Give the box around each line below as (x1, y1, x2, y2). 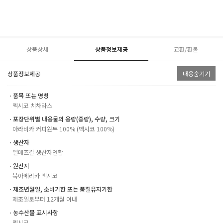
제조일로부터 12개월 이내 (12, 195, 77, 204)
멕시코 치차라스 (12, 101, 52, 110)
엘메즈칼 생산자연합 (12, 148, 63, 157)
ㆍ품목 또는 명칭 (7, 91, 49, 100)
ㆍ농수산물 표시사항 (7, 208, 58, 217)
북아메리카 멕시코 (12, 171, 58, 180)
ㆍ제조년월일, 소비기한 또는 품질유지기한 (7, 185, 112, 194)
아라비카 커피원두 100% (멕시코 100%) (12, 124, 114, 133)
